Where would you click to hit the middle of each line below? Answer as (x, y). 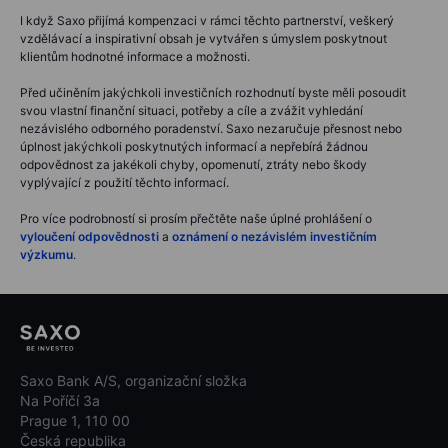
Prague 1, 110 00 (75, 421)
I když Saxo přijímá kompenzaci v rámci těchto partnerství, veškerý (207, 20)
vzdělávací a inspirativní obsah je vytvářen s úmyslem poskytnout (203, 38)
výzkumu (46, 254)
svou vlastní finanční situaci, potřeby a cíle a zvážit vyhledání (191, 110)
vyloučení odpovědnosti (89, 236)
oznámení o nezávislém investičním (274, 236)
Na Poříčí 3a (60, 401)
